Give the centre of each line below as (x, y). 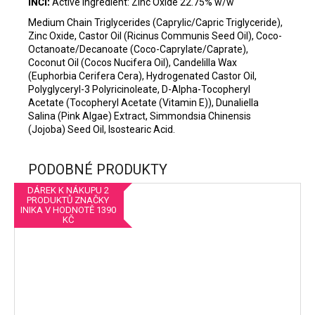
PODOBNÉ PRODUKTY (98, 170)
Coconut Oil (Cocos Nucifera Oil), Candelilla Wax (133, 63)
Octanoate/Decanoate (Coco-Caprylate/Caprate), (138, 50)
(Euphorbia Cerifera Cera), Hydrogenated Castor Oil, (142, 76)
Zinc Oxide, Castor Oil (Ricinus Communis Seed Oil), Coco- (155, 36)
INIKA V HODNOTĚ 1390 (68, 210)
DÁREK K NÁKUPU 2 (68, 191)
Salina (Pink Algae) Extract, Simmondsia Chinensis (140, 116)
